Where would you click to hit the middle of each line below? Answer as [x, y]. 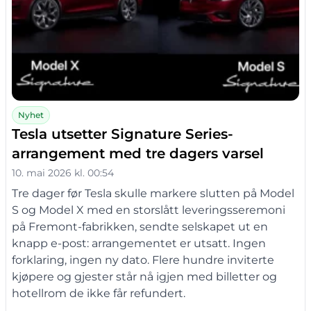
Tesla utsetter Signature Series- [123, 134]
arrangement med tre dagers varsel [138, 154]
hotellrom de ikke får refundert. [99, 294]
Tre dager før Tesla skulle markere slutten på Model [153, 194]
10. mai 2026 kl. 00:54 [63, 173]
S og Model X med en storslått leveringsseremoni [149, 210]
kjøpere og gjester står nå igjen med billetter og [144, 277]
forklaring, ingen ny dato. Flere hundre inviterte [143, 260]
